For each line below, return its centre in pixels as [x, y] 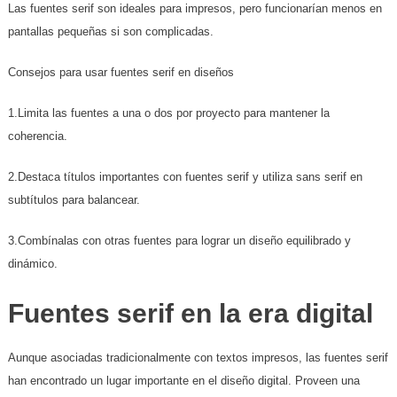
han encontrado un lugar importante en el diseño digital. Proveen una [183, 381]
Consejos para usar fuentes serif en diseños [121, 73]
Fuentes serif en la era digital [190, 314]
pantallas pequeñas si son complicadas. [110, 32]
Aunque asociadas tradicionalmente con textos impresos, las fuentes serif [198, 358]
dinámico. [32, 264]
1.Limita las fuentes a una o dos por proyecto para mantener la [168, 113]
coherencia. [37, 136]
